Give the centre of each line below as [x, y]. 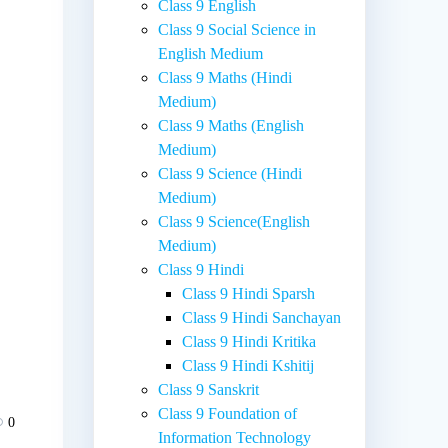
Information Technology [235, 437]
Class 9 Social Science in [237, 29]
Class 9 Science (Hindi [230, 173]
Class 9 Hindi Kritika [249, 341]
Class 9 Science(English [234, 221]
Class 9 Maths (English [231, 125]
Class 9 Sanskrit [209, 389]
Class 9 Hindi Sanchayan [262, 317]
